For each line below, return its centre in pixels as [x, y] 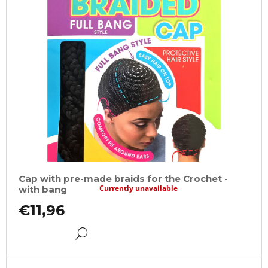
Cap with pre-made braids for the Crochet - [123, 179]
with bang [43, 190]
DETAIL [108, 233]
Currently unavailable [139, 188]
